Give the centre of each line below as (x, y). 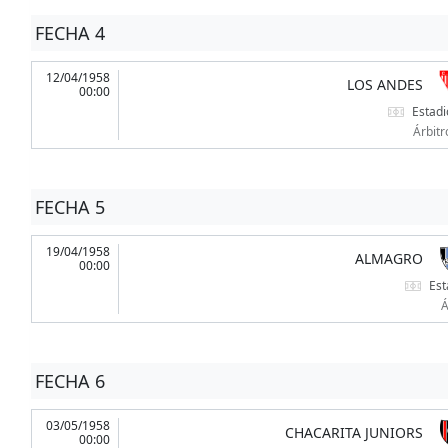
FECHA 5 (69, 207)
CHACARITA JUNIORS (353, 433)
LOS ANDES (384, 85)
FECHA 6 (69, 381)
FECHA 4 (69, 33)
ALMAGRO (388, 259)
